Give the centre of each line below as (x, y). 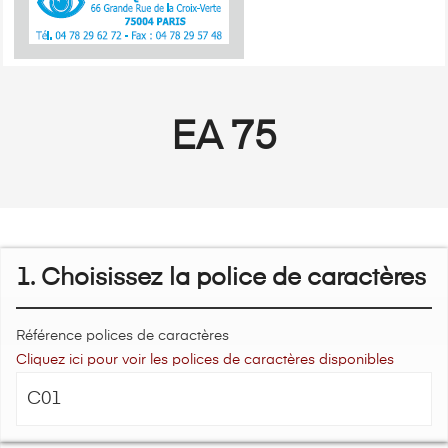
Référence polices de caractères (122, 336)
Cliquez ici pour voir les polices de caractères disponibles (205, 360)
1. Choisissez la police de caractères (221, 278)
